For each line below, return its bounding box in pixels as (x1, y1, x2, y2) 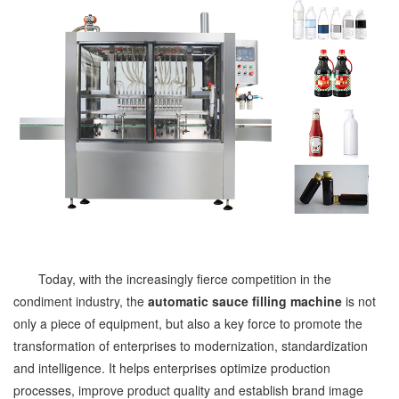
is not (342, 291, 376, 310)
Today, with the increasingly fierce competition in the (13, 269, 331, 288)
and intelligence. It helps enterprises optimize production (13, 358, 330, 377)
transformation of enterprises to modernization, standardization (13, 336, 368, 354)
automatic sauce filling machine (148, 291, 342, 310)
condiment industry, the (13, 291, 148, 310)
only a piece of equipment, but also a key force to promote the (13, 313, 362, 332)
